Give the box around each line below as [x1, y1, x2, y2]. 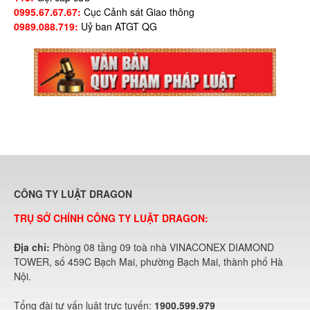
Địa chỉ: [14, 240, 53, 255]
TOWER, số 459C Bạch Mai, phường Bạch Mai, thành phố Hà [14, 255, 283, 269]
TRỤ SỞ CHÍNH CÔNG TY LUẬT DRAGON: [14, 211, 208, 226]
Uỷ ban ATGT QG [81, 19, 157, 34]
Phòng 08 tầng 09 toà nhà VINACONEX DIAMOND [53, 240, 274, 255]
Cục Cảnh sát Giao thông [84, 5, 194, 19]
